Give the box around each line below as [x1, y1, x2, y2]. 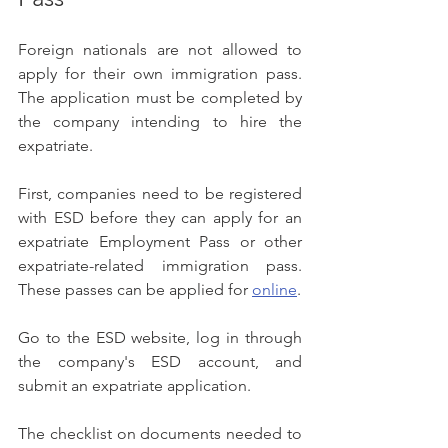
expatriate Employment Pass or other [18, 232, 302, 252]
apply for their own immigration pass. [18, 64, 302, 84]
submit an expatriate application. [18, 376, 251, 396]
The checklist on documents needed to [18, 424, 302, 444]
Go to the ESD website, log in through [18, 328, 302, 348]
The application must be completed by [18, 88, 302, 108]
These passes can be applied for [18, 280, 252, 300]
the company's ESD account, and [18, 352, 302, 372]
